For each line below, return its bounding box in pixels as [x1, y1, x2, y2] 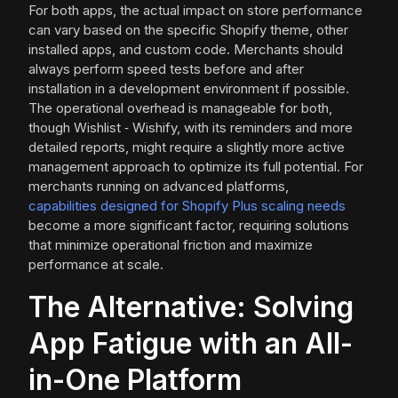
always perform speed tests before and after [28, 60, 304, 78]
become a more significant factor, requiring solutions [28, 217, 349, 235]
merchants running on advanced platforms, [28, 178, 289, 195]
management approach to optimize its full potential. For [28, 158, 363, 176]
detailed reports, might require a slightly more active [28, 139, 345, 156]
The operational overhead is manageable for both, [28, 99, 332, 117]
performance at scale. [28, 256, 163, 274]
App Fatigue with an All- [28, 326, 353, 362]
